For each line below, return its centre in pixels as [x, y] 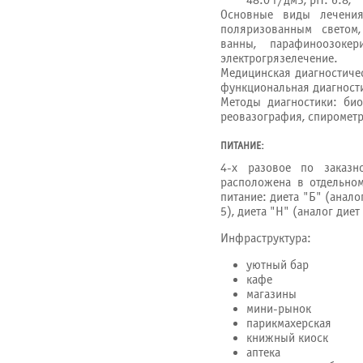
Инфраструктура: [266, 238]
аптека [263, 352]
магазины [271, 294]
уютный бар [278, 265]
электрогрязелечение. [279, 58]
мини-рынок [279, 309]
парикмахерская [289, 323]
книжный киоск [287, 338]
